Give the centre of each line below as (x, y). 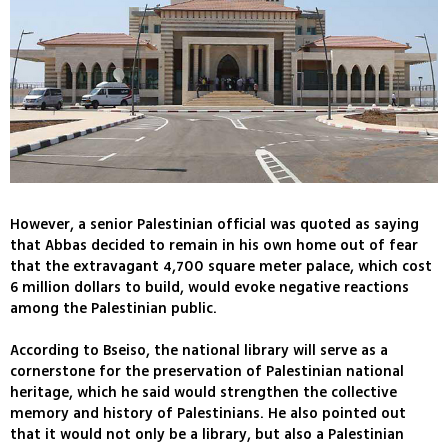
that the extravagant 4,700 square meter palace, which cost (221, 267)
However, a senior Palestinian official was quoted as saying (214, 225)
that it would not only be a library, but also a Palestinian (207, 435)
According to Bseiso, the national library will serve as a (199, 351)
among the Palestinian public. (113, 309)
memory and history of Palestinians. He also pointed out (208, 414)
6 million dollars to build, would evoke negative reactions (209, 288)
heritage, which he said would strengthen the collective (203, 393)
